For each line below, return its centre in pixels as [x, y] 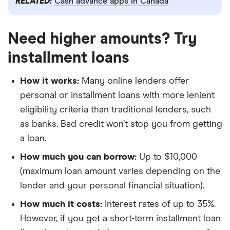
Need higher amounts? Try [102, 39]
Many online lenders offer [134, 81]
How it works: [50, 81]
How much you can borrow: [78, 157]
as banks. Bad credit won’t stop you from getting [121, 124]
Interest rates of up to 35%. [159, 205]
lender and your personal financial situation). [112, 186]
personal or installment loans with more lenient [117, 96]
